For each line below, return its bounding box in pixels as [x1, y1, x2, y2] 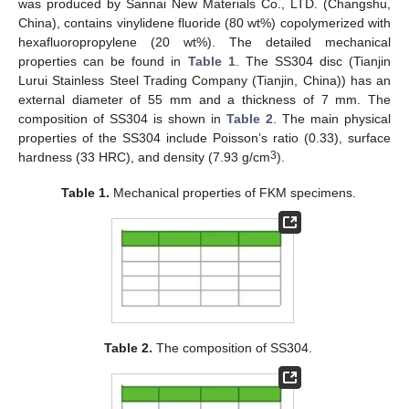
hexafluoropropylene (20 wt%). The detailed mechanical [18, 35, 391, 50]
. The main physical [273, 111, 391, 127]
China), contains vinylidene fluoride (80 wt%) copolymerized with [18, 16, 391, 31]
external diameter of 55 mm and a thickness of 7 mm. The [18, 92, 391, 108]
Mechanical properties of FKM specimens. [109, 184, 356, 200]
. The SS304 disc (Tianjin [235, 54, 392, 69]
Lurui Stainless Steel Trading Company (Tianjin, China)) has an [18, 73, 391, 89]
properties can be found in [18, 54, 188, 69]
